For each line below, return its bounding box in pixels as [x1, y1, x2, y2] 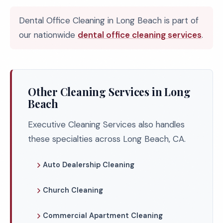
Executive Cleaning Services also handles [28, 119, 185, 130]
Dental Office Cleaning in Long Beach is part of [19, 15, 199, 26]
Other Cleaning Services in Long [28, 85, 191, 99]
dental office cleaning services [78, 29, 202, 40]
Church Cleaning [43, 186, 103, 195]
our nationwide [19, 29, 78, 40]
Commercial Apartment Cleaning [43, 211, 163, 220]
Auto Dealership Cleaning [43, 160, 134, 169]
